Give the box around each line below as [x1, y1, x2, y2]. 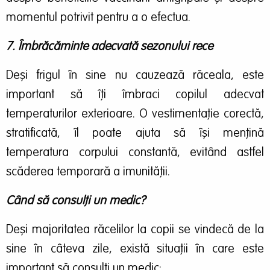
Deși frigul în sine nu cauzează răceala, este [6, 69, 264, 82]
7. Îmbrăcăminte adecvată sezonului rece [6, 40, 213, 53]
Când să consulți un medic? [6, 195, 145, 207]
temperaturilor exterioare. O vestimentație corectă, [6, 108, 264, 121]
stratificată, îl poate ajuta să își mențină [6, 127, 264, 140]
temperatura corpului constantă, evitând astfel [6, 146, 264, 159]
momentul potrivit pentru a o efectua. [6, 11, 190, 24]
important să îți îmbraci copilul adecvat [6, 89, 264, 101]
